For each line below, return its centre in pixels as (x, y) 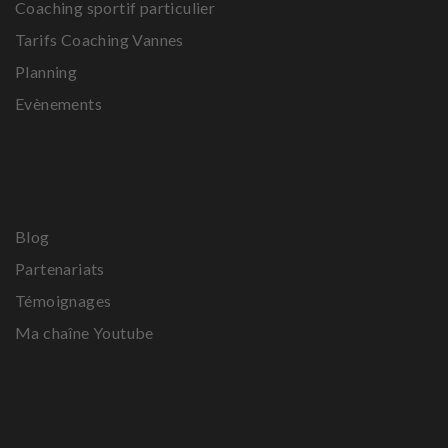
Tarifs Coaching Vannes (99, 39)
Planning (46, 71)
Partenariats (60, 268)
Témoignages (63, 300)
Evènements (58, 103)
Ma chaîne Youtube (84, 332)
